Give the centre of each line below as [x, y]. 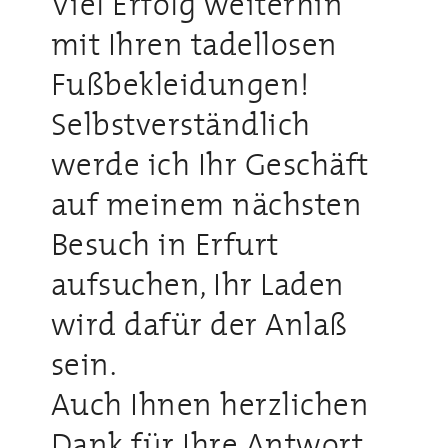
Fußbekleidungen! [180, 83]
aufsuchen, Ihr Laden [197, 283]
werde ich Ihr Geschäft [209, 163]
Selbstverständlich [180, 123]
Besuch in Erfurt [164, 243]
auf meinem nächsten [206, 203]
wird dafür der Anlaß [199, 323]
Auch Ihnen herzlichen [210, 403]
